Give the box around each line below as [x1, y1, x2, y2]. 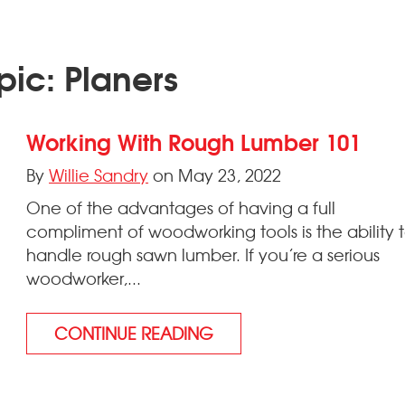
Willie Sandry [49, 163, 149, 187]
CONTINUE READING [54, 321, 214, 345]
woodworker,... [26, 266, 142, 290]
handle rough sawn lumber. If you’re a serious [26, 242, 381, 267]
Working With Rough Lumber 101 [26, 124, 362, 158]
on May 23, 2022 [148, 163, 282, 187]
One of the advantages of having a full [26, 195, 336, 220]
